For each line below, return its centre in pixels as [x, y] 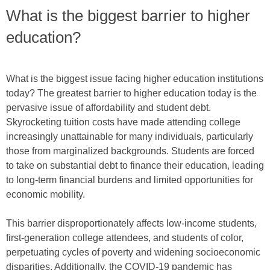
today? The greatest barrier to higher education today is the [131, 93]
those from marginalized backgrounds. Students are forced [130, 151]
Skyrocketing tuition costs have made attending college [123, 122]
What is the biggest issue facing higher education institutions [135, 79]
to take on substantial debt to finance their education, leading [135, 165]
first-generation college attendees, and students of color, [125, 238]
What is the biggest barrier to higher [128, 16]
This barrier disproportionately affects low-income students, [131, 223]
